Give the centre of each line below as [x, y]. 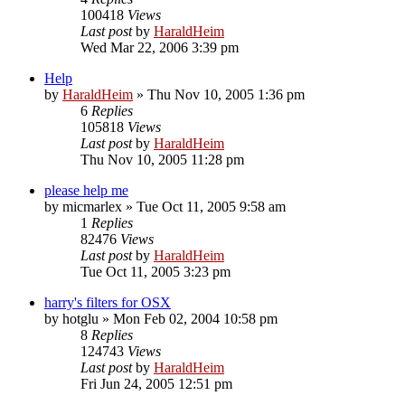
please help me [86, 190]
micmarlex [92, 206]
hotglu [80, 318]
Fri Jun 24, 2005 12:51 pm [156, 383]
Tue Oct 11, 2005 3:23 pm [155, 271]
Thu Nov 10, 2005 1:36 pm [226, 94]
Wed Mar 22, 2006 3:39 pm [160, 47]
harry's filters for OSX [108, 302]
